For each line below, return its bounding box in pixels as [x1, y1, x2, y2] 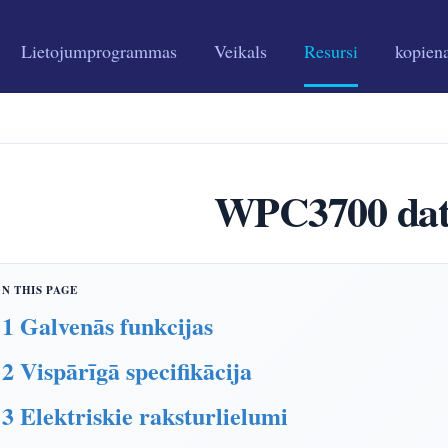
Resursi [304, 39, 358, 63]
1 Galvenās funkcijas [2, 308, 213, 343]
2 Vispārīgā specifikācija [2, 353, 252, 388]
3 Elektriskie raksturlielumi [2, 398, 288, 433]
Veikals [214, 39, 267, 63]
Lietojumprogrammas [21, 39, 177, 63]
